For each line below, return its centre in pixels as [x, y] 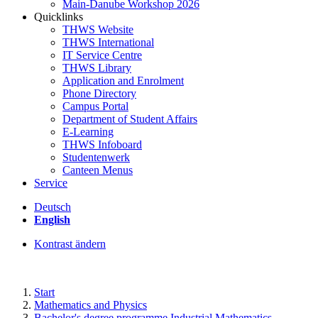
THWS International [108, 42]
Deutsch [53, 207]
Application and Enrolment [123, 81]
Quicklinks [59, 17]
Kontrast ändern [70, 244]
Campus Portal [95, 106]
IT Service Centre [102, 55]
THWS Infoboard [102, 144]
